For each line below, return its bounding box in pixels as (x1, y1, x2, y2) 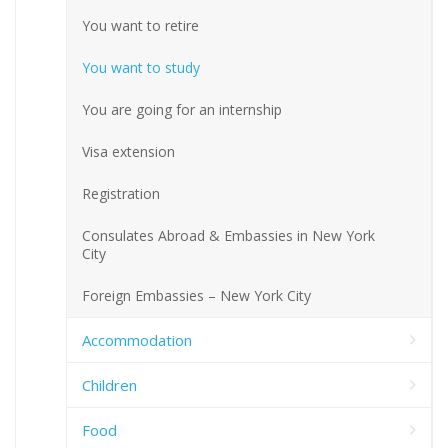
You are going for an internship (82, 99, 282, 119)
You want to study (82, 57, 200, 77)
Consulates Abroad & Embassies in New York (82, 225, 375, 245)
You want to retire (82, 15, 199, 35)
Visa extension (82, 141, 175, 161)
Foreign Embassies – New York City (82, 285, 311, 305)
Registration (82, 183, 160, 203)
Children (82, 374, 137, 395)
